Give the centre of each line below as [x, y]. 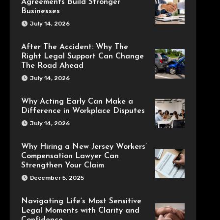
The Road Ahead [52, 66]
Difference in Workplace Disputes [83, 111]
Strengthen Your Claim [62, 165]
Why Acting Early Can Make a [77, 102]
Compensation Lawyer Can [70, 156]
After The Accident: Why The [74, 47]
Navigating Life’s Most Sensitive [81, 201]
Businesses [40, 11]
